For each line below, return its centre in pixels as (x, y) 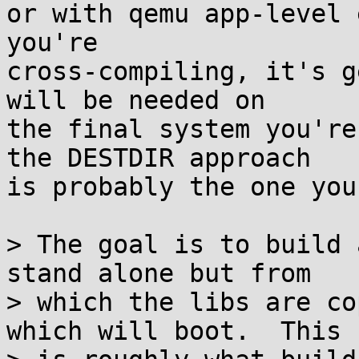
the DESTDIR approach (159, 158)
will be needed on (136, 100)
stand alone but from (159, 273)
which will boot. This (174, 331)
